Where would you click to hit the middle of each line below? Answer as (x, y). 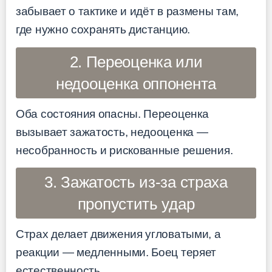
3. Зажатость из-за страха (136, 182)
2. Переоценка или (136, 62)
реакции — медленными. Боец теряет (116, 252)
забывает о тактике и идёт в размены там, (127, 12)
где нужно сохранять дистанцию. (103, 30)
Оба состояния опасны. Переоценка (112, 114)
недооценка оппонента (136, 83)
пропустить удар (136, 204)
